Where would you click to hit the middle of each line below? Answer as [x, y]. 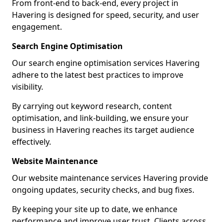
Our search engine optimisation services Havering [106, 63]
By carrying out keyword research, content [92, 106]
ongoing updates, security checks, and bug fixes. [103, 190]
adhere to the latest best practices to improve [98, 75]
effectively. [31, 142]
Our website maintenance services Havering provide [110, 178]
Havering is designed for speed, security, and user [106, 15]
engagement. [37, 27]
